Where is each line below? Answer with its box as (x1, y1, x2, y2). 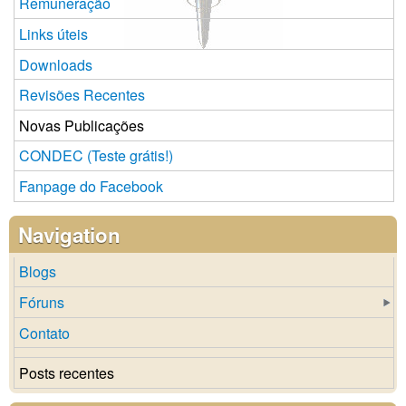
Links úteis (19, 23, 88, 44)
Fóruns (19, 292, 64, 314)
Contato (19, 322, 70, 343)
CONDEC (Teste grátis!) (19, 145, 173, 167)
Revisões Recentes (19, 84, 145, 106)
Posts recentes (19, 362, 114, 383)
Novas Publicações (19, 114, 144, 136)
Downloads (19, 53, 92, 75)
